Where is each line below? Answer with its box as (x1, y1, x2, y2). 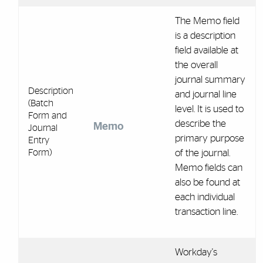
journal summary (174, 74, 245, 85)
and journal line (174, 89, 237, 99)
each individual (174, 191, 235, 202)
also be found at (174, 177, 240, 187)
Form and (28, 110, 67, 120)
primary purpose (174, 133, 244, 143)
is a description (174, 30, 235, 41)
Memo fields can (174, 162, 242, 173)
